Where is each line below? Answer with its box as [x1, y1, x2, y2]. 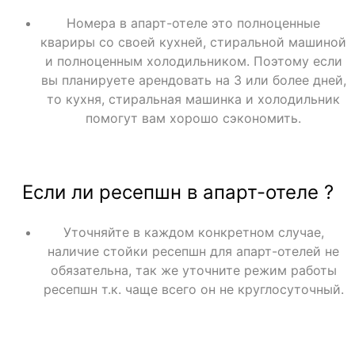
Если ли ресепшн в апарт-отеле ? [21, 180, 334, 204]
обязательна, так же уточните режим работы [50, 261, 337, 278]
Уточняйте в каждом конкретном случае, [63, 223, 324, 240]
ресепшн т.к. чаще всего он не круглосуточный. [43, 281, 344, 297]
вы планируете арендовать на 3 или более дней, [40, 71, 346, 88]
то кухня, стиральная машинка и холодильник [47, 90, 340, 107]
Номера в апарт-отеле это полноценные [67, 14, 320, 31]
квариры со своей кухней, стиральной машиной [40, 33, 346, 50]
